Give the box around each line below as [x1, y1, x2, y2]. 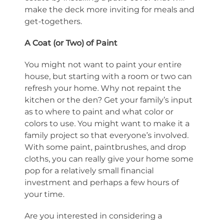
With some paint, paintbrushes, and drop [25, 142, 186, 152]
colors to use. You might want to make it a [25, 119, 190, 128]
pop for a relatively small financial [25, 166, 154, 175]
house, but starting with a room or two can [25, 72, 192, 81]
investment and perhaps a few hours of [25, 178, 179, 187]
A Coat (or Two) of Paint [25, 38, 117, 48]
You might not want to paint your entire [25, 60, 182, 69]
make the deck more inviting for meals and [25, 5, 194, 14]
